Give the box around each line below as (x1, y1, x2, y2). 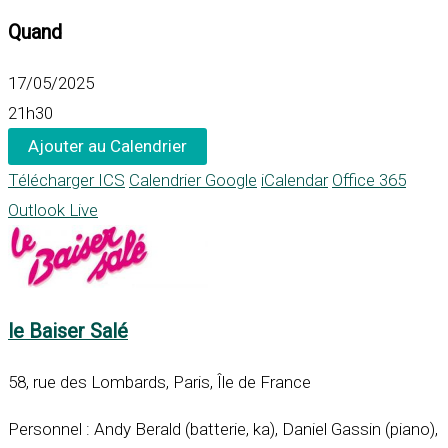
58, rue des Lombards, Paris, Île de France (8, 372, 311, 393)
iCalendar (261, 170, 328, 191)
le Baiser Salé (8, 320, 128, 344)
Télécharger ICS (8, 170, 125, 191)
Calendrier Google (129, 170, 257, 191)
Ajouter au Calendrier (28, 136, 187, 157)
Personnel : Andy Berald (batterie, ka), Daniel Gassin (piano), (8, 419, 438, 440)
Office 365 (332, 170, 406, 191)
